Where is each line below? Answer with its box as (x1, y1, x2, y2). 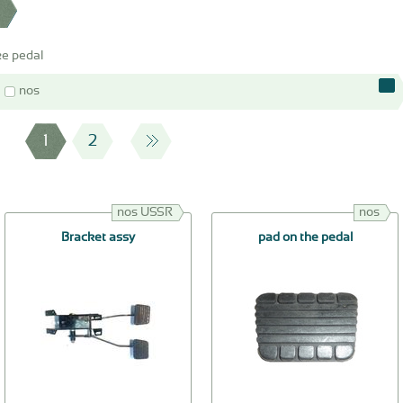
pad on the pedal (257, 231, 353, 245)
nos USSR (117, 206, 173, 219)
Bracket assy (61, 231, 135, 245)
